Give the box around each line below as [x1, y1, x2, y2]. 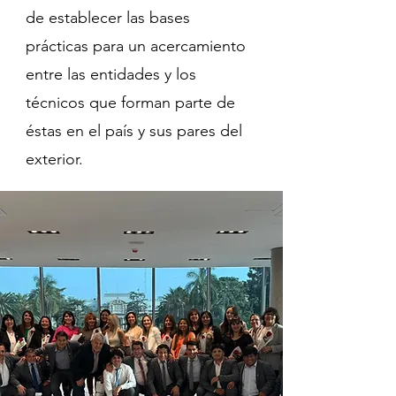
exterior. [26, 149, 83, 169]
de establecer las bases [26, 8, 190, 27]
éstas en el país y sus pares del [26, 121, 242, 141]
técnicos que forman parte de [26, 93, 235, 112]
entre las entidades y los [26, 65, 196, 84]
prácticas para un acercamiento [26, 36, 246, 56]
